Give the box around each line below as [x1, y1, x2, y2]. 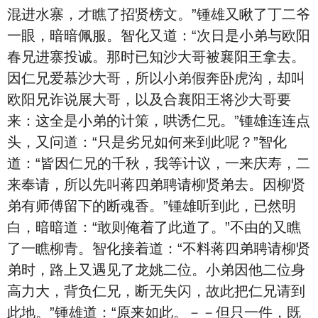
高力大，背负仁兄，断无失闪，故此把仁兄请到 [7, 283, 305, 299]
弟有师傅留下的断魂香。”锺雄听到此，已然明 [7, 198, 296, 214]
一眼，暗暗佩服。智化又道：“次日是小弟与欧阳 [7, 28, 310, 43]
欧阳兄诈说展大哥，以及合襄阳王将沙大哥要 [7, 92, 291, 107]
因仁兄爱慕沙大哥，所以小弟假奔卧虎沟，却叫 [7, 70, 305, 86]
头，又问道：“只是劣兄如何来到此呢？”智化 [7, 134, 287, 150]
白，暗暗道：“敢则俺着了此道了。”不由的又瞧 [7, 219, 301, 235]
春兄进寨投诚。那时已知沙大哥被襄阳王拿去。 [7, 49, 305, 65]
